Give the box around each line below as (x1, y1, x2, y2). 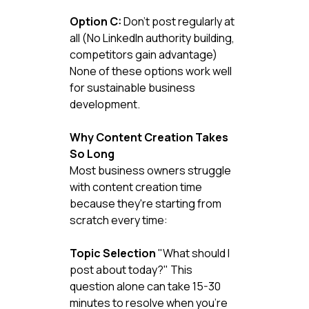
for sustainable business (69, 79, 197, 95)
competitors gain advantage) (69, 46, 217, 62)
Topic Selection (69, 245, 156, 261)
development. (69, 96, 140, 112)
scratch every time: (69, 212, 168, 228)
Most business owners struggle (69, 162, 233, 178)
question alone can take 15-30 (69, 278, 223, 294)
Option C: (69, 13, 121, 29)
